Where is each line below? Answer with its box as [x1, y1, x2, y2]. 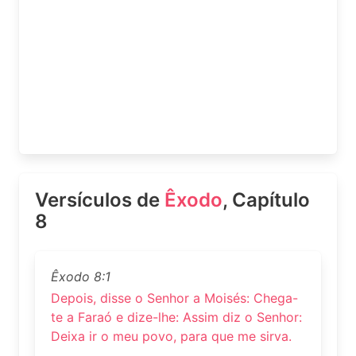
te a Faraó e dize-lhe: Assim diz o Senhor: [51, 309, 302, 326]
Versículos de [35, 188, 164, 211]
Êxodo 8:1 [51, 269, 110, 284]
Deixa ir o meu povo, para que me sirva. [51, 328, 292, 345]
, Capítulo [222, 188, 310, 211]
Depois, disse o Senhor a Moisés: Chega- [51, 290, 298, 307]
